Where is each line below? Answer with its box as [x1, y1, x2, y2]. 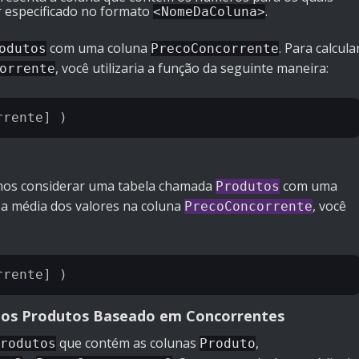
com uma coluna [46, 39, 151, 58]
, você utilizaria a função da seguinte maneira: [55, 59, 329, 78]
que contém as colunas [56, 334, 200, 353]
